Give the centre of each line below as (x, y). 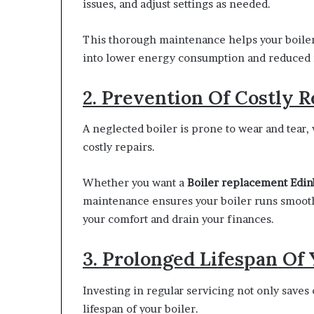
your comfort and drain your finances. (178, 219)
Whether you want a (135, 183)
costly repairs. (119, 147)
